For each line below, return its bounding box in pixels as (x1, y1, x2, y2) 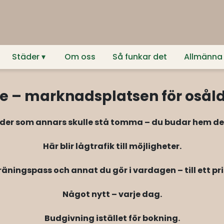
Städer (11, 51, 39, 62)
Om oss (64, 51, 95, 62)
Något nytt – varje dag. (62, 188, 162, 200)
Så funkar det (112, 51, 167, 62)
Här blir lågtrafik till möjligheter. (42, 140, 181, 152)
